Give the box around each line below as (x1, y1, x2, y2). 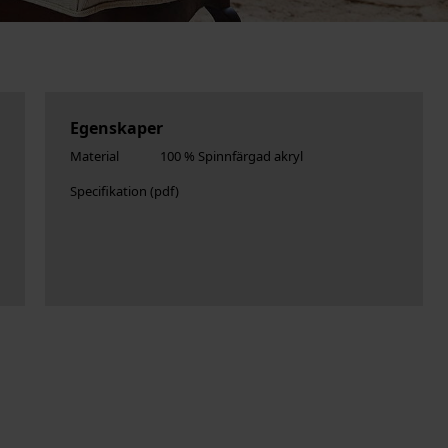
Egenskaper (69, 117, 163, 140)
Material (69, 147, 119, 166)
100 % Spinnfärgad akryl (159, 147, 303, 166)
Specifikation (69, 182, 147, 201)
